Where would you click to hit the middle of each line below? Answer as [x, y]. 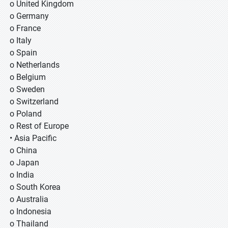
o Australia [29, 199]
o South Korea [35, 187]
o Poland [26, 114]
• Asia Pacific [33, 138]
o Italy [21, 40]
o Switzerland [34, 102]
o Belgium [28, 77]
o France [25, 28]
